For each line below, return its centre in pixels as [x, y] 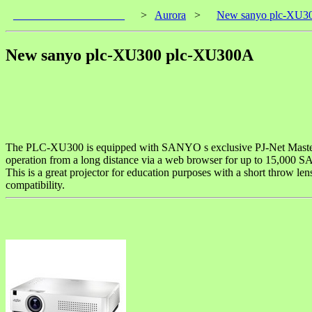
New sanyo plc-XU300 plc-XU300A [130, 55]
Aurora [170, 15]
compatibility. [35, 185]
